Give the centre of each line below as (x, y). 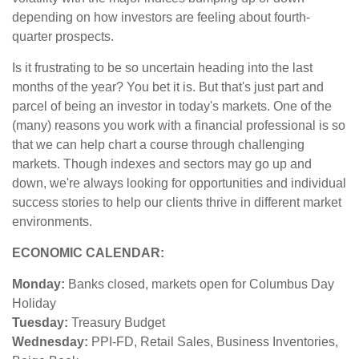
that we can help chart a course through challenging (158, 145)
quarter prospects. (63, 37)
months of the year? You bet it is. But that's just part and (168, 87)
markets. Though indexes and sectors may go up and (162, 164)
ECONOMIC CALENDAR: (88, 253)
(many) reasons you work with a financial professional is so (179, 126)
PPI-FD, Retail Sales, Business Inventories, (213, 342)
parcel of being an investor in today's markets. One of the (172, 107)
